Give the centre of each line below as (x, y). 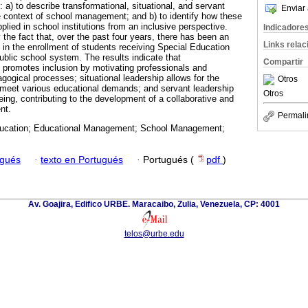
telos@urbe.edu (154, 233)
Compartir (283, 62)
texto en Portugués (82, 159)
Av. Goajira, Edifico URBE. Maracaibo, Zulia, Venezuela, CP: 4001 (154, 204)
